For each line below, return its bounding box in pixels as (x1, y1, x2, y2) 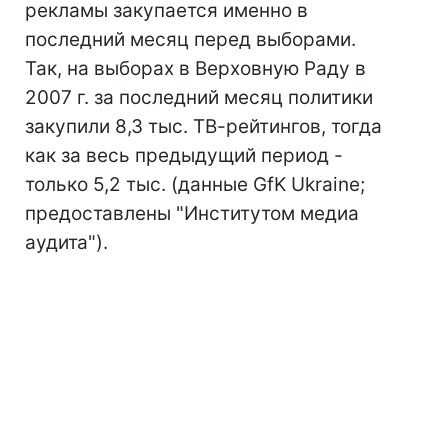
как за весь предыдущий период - (25, 144, 343, 167)
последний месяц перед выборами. (25, 28, 356, 51)
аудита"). (25, 231, 108, 254)
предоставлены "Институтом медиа (25, 202, 359, 225)
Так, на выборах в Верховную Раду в (25, 57, 366, 80)
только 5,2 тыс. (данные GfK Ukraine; (25, 173, 365, 196)
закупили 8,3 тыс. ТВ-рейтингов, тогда (25, 115, 382, 138)
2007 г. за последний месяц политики (25, 86, 373, 109)
